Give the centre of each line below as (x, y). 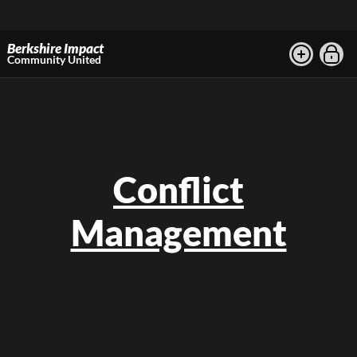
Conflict (178, 190)
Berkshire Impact (56, 48)
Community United (55, 59)
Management (178, 233)
